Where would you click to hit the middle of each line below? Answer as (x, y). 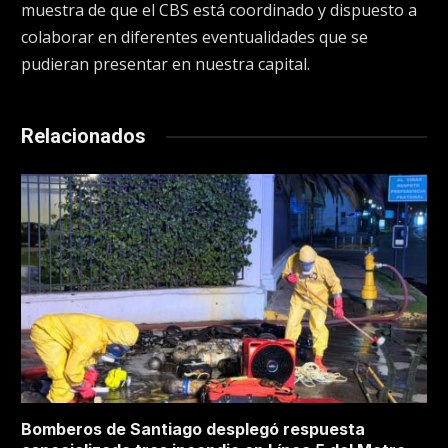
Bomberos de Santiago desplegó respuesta (193, 428)
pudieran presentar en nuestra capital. (165, 64)
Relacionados (83, 136)
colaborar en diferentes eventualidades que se (194, 37)
